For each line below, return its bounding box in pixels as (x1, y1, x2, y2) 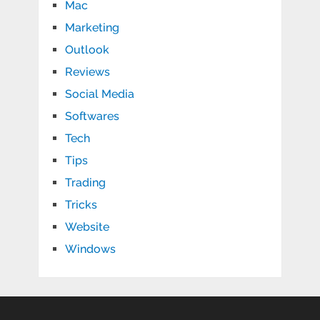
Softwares (64, 109, 119, 124)
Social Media (64, 87, 134, 101)
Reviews (64, 65, 110, 79)
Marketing (64, 21, 119, 35)
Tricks (64, 198, 97, 212)
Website (64, 220, 109, 234)
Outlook (64, 43, 109, 57)
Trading (64, 176, 106, 190)
